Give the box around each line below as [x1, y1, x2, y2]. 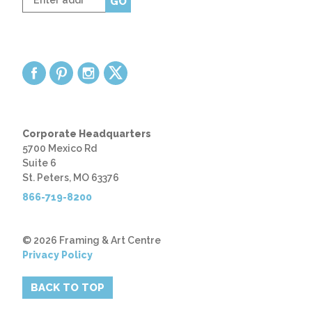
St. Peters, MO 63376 [22, 172, 119, 183]
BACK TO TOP [31, 281, 104, 294]
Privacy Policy [22, 249, 93, 260]
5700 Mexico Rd [22, 143, 97, 154]
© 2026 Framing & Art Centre [22, 235, 161, 246]
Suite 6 [22, 157, 56, 169]
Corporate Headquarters [22, 128, 151, 139]
